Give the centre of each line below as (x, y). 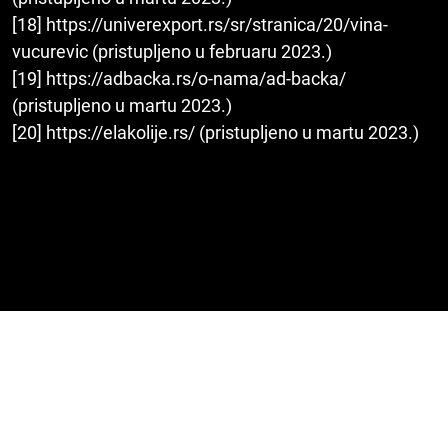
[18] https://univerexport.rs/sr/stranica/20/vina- (200, 25)
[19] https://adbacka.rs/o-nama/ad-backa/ (179, 79)
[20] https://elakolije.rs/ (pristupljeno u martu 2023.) (215, 133)
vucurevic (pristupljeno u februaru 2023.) (172, 52)
